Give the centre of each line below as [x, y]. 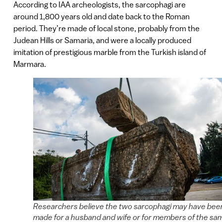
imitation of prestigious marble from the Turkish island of [110, 52]
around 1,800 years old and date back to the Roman [101, 16]
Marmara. [29, 64]
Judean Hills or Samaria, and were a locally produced [102, 40]
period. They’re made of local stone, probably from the [106, 28]
